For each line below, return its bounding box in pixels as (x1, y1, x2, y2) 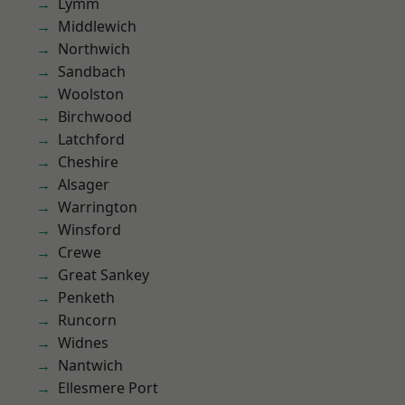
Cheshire (58, 152, 118, 172)
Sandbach (58, 61, 126, 81)
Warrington (58, 197, 137, 217)
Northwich (58, 39, 130, 59)
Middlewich (58, 16, 137, 36)
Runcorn (58, 310, 117, 330)
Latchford (58, 129, 125, 149)
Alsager (58, 174, 109, 194)
